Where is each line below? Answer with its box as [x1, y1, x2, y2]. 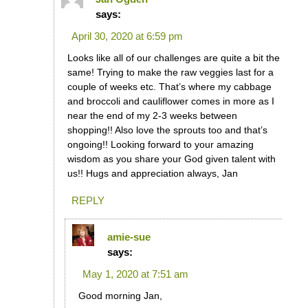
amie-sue [107, 231, 151, 243]
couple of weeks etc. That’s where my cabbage [67, 81, 272, 93]
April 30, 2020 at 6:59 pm [71, 30, 183, 43]
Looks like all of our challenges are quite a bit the [67, 52, 280, 64]
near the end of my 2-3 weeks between [67, 110, 237, 122]
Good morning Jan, [78, 290, 162, 301]
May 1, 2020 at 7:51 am [82, 268, 188, 280]
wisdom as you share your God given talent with [67, 153, 276, 165]
